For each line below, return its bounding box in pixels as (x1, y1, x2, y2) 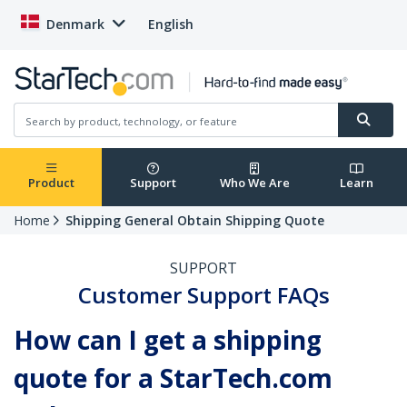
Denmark (46, 15, 104, 33)
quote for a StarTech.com (14, 361, 333, 396)
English (148, 15, 194, 33)
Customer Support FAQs (77, 280, 330, 311)
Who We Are (219, 174, 290, 192)
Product (27, 174, 74, 192)
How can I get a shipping (14, 323, 322, 358)
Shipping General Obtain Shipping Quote (65, 212, 324, 230)
